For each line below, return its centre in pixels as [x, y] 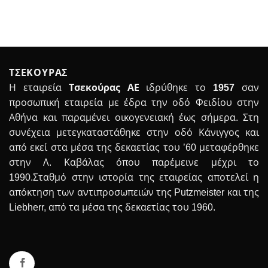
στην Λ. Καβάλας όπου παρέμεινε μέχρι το [134, 162]
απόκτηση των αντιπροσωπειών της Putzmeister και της [134, 192]
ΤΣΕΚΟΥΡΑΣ [39, 72]
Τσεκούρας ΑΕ [104, 87]
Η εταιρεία [39, 87]
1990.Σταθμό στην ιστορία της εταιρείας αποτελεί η [134, 177]
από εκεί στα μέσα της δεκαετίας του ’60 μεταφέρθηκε [134, 147]
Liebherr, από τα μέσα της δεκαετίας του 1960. [112, 207]
